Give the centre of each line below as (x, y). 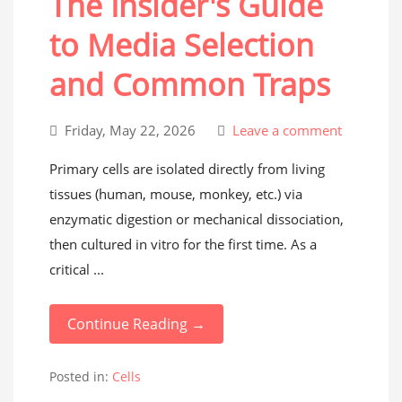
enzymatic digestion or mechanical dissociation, (197, 219)
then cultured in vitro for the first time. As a (183, 244)
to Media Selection (182, 45)
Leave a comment (285, 130)
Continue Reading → (136, 324)
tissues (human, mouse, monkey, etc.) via (176, 194)
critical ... (77, 269)
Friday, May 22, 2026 (130, 130)
